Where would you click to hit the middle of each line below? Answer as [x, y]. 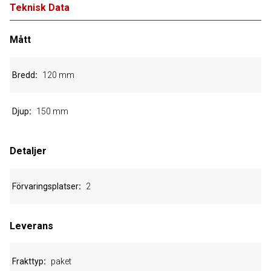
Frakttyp [28, 261]
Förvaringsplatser [45, 186]
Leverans [31, 226]
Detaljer [28, 151]
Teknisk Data [40, 8]
